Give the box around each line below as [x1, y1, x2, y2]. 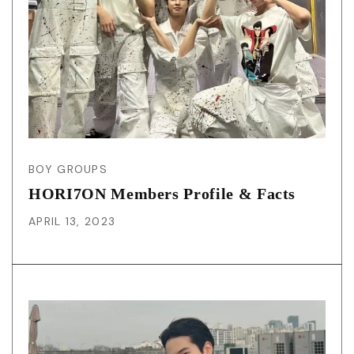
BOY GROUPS [28, 162, 107, 177]
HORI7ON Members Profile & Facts [28, 185, 296, 203]
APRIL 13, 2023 [28, 214, 116, 229]
